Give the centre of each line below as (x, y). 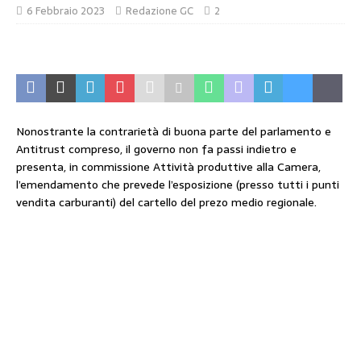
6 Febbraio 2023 (66, 11)
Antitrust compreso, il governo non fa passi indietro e (156, 149)
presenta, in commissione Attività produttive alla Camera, (168, 167)
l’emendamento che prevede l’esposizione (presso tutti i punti (178, 185)
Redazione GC (160, 11)
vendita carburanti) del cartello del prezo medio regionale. (168, 202)
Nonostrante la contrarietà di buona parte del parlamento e (174, 131)
